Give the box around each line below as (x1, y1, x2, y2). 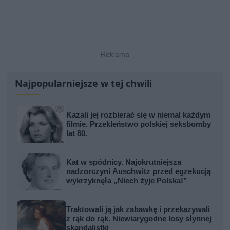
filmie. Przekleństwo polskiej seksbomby (66, 119, 212, 129)
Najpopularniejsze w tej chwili (15, 76, 152, 89)
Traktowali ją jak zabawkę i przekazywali (66, 204, 210, 214)
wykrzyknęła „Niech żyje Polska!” (66, 176, 188, 185)
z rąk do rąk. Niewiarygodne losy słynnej (66, 214, 212, 223)
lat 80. (66, 128, 88, 138)
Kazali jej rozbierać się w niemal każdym (66, 110, 211, 120)
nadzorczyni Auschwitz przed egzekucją (66, 166, 212, 176)
